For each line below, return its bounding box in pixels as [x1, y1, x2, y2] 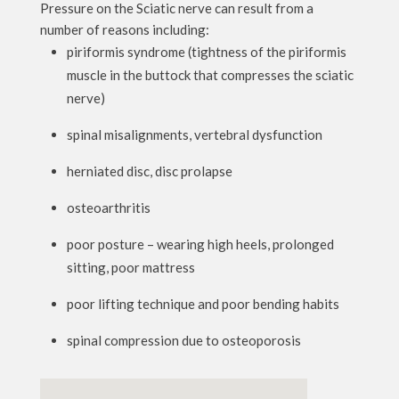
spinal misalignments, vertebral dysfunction [66, 126, 322, 142]
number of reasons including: [39, 21, 209, 37]
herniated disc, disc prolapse [66, 163, 232, 179]
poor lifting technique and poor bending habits [66, 296, 339, 312]
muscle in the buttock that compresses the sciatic [66, 67, 354, 83]
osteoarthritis [66, 199, 151, 216]
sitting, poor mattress [66, 259, 195, 275]
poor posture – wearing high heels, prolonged [66, 236, 334, 252]
